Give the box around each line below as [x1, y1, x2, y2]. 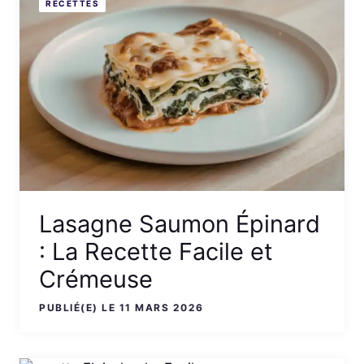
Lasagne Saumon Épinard [39, 210, 320, 239]
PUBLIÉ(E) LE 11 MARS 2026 [39, 301, 204, 314]
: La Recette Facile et [39, 237, 273, 266]
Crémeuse [39, 265, 153, 294]
